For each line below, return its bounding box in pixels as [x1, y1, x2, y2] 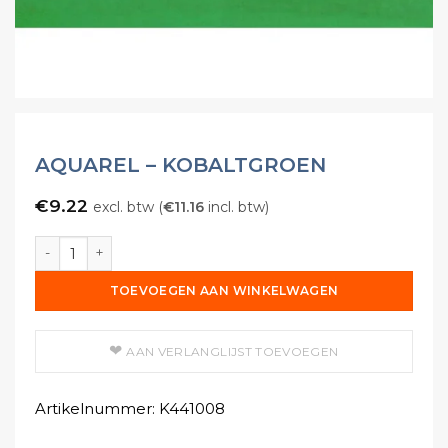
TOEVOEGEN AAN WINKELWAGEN [109, 283, 339, 299]
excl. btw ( [93, 197, 163, 216]
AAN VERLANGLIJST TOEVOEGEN [126, 344, 339, 360]
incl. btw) [204, 197, 269, 216]
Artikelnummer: [35, 398, 159, 418]
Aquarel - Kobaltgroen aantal [34, 237, 242, 254]
